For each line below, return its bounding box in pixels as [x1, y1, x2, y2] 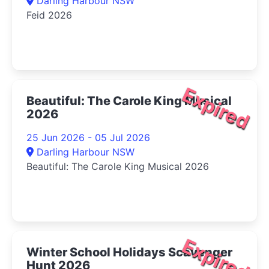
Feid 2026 [26, 8, 72, 21]
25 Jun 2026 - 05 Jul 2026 [26, 131, 150, 144]
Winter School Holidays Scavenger [26, 244, 232, 259]
